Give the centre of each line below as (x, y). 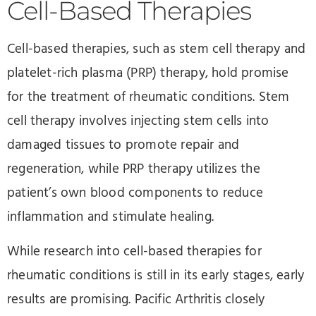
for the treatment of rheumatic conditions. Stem (148, 98)
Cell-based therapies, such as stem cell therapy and (157, 50)
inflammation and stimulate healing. (110, 218)
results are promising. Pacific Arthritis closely (136, 299)
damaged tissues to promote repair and (123, 146)
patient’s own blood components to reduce (135, 194)
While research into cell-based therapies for (134, 251)
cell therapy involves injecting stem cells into (138, 122)
